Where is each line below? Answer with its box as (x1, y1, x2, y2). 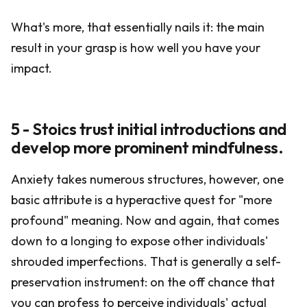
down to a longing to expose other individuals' (11, 233, 268, 249)
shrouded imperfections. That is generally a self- (11, 254, 281, 269)
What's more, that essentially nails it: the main (11, 19, 265, 35)
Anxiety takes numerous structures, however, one (11, 171, 284, 187)
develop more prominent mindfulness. (11, 137, 284, 158)
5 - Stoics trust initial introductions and (11, 119, 287, 139)
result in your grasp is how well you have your (11, 40, 260, 56)
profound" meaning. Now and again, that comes (11, 212, 280, 228)
